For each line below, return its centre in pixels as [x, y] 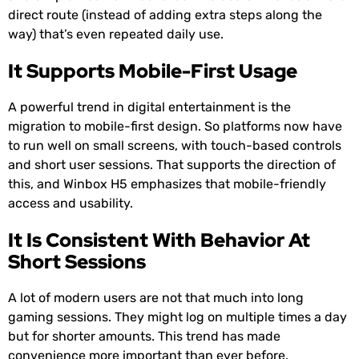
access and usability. [71, 204]
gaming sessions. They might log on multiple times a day [177, 317]
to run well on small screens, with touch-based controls [175, 146]
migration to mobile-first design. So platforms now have [175, 127]
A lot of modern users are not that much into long [156, 298]
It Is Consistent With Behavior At [159, 240]
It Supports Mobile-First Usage [153, 71]
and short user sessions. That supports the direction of [172, 165]
